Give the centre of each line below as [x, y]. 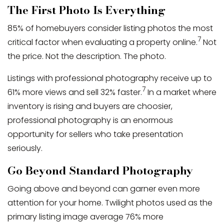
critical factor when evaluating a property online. [102, 42]
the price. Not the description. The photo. [87, 56]
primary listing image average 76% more [85, 216]
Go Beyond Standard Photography [100, 170]
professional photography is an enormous [90, 120]
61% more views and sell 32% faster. [75, 92]
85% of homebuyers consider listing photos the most [110, 28]
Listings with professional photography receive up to [110, 78]
